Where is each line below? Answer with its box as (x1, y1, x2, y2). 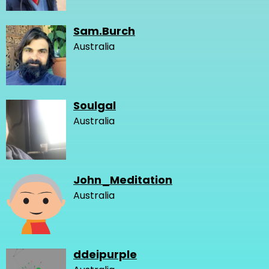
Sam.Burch (73, 23, 135, 38)
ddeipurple (73, 246, 137, 262)
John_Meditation (73, 172, 172, 187)
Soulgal (73, 97, 116, 113)
